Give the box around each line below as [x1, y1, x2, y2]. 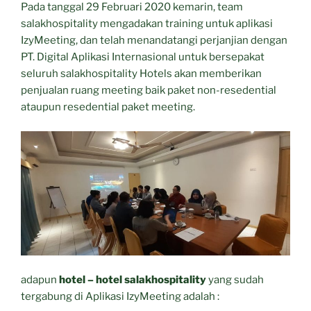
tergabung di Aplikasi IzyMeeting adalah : [21, 289, 219, 303]
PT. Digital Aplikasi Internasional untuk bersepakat [21, 51, 264, 64]
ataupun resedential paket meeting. [21, 101, 195, 114]
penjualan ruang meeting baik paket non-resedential [21, 84, 276, 97]
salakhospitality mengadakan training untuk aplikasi [21, 17, 273, 31]
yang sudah [206, 273, 264, 286]
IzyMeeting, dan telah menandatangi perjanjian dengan [21, 34, 287, 47]
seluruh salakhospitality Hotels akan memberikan [21, 67, 262, 81]
